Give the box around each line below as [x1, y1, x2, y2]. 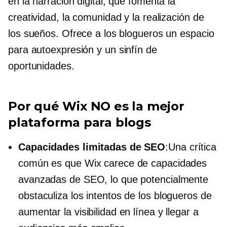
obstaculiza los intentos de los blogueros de [18, 190, 212, 201]
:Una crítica [165, 141, 217, 153]
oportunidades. [8, 60, 74, 71]
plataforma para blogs [8, 115, 151, 130]
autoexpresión [31, 44, 94, 55]
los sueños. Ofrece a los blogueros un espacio [8, 27, 214, 39]
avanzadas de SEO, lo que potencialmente [18, 173, 209, 185]
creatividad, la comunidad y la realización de [8, 11, 204, 23]
